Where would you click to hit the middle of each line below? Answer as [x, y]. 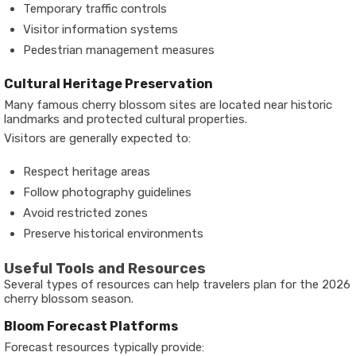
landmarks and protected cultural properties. [126, 119]
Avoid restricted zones [85, 213]
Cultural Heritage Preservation [108, 84]
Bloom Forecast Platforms [91, 326]
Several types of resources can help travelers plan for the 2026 [177, 284]
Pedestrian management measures [119, 50]
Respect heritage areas [87, 172]
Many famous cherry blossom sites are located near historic [168, 105]
